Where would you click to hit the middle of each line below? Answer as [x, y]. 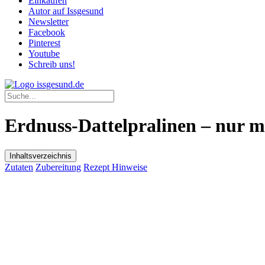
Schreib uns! [52, 64]
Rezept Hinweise [115, 167]
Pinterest [44, 43]
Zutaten [19, 167]
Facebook [47, 32]
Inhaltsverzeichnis [41, 156]
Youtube [44, 54]
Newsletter [49, 22]
